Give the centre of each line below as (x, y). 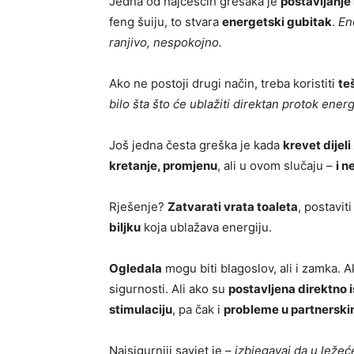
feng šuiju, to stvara (166, 22)
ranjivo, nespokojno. (166, 43)
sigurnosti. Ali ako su (169, 289)
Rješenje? (138, 207)
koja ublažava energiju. (206, 228)
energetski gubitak (277, 22)
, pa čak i (198, 310)
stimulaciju (141, 310)
